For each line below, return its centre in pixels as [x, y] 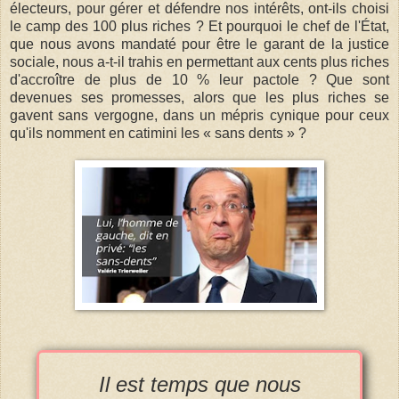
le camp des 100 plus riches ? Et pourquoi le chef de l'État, [199, 27]
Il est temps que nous [199, 385]
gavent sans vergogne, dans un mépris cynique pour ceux [199, 116]
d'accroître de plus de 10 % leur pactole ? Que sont [199, 80]
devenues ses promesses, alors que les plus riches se [199, 98]
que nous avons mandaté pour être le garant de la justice [199, 45]
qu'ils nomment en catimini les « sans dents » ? [158, 134]
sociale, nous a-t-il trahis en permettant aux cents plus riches [199, 62]
